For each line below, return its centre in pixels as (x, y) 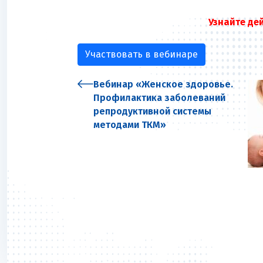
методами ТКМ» (130, 125)
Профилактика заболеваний (159, 98)
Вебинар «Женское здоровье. (163, 85)
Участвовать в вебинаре (141, 55)
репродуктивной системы (152, 112)
